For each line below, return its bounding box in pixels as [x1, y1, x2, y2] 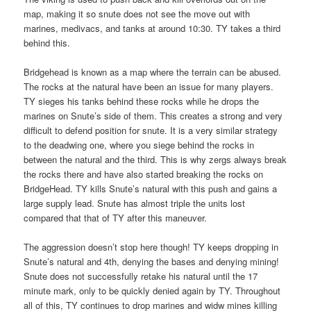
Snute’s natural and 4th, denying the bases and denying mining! [24, 255, 280, 269]
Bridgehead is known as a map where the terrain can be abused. [24, 65, 282, 79]
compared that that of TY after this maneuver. [24, 211, 208, 225]
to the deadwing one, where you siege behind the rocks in [24, 138, 255, 152]
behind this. [24, 36, 71, 50]
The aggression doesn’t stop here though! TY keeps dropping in [24, 240, 279, 254]
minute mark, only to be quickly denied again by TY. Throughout [24, 284, 281, 298]
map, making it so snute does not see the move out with [24, 7, 251, 21]
